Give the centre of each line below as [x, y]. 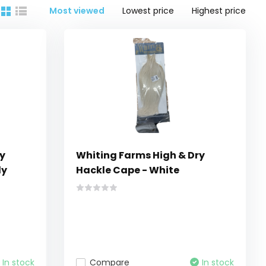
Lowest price [148, 11]
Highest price [219, 11]
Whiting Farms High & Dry [141, 156]
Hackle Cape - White [128, 170]
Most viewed [77, 11]
